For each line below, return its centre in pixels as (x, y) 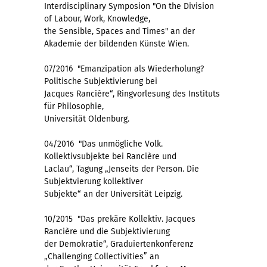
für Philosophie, (74, 106)
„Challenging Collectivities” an (102, 256)
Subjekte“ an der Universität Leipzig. (113, 194)
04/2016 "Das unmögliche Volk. (103, 144)
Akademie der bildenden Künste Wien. (117, 44)
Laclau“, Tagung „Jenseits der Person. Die (122, 169)
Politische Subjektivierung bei (101, 81)
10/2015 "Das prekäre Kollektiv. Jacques (120, 219)
